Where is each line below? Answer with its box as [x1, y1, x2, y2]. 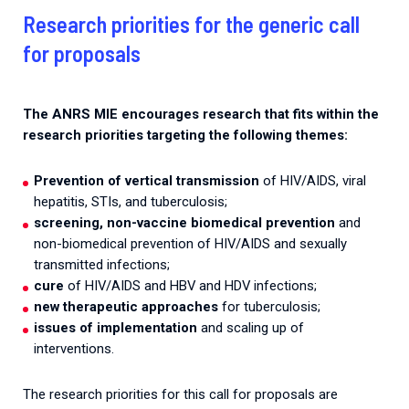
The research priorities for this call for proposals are [23, 385, 338, 403]
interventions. [33, 341, 114, 358]
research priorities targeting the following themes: [23, 127, 348, 144]
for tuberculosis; [217, 299, 320, 316]
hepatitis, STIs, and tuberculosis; [33, 194, 227, 211]
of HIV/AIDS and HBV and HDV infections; [63, 278, 317, 295]
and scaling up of [196, 320, 304, 337]
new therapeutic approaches [33, 299, 218, 316]
